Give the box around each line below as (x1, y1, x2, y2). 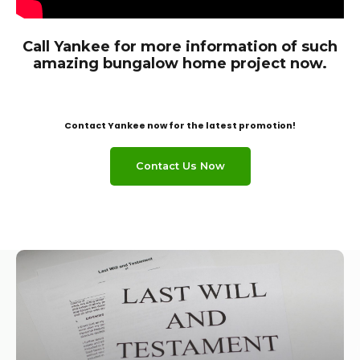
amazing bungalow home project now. (33, 54, 327, 72)
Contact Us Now (135, 159, 225, 172)
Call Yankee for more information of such (22, 37, 337, 55)
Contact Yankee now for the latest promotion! (64, 119, 296, 132)
